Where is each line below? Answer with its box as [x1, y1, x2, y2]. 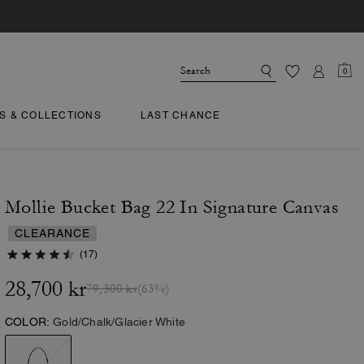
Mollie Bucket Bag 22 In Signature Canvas [5, 197, 339, 218]
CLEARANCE [15, 227, 90, 240]
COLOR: [5, 315, 50, 328]
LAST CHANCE [140, 110, 221, 121]
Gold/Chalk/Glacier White [53, 315, 186, 328]
